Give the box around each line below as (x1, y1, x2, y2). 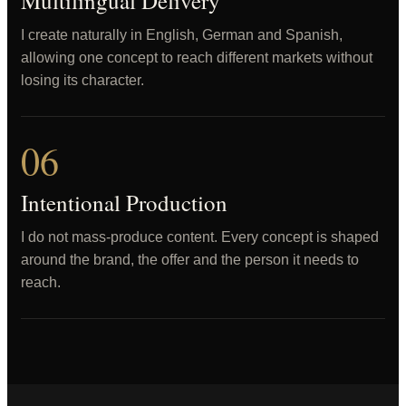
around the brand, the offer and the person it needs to (21, 252, 359, 267)
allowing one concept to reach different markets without (21, 50, 372, 65)
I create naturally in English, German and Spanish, (21, 27, 343, 43)
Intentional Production (21, 188, 227, 217)
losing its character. (21, 72, 144, 88)
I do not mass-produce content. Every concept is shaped (21, 229, 379, 245)
